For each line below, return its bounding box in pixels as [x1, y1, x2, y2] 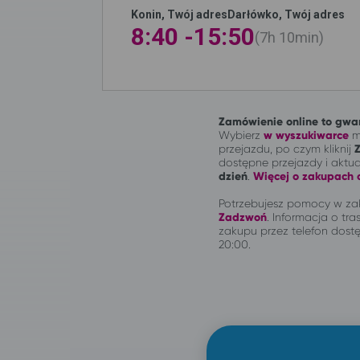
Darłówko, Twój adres [227, 7, 345, 21]
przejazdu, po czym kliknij [219, 141, 354, 155]
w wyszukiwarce [264, 128, 349, 142]
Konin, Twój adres [131, 7, 227, 21]
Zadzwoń [219, 210, 267, 224]
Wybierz [219, 128, 264, 141]
